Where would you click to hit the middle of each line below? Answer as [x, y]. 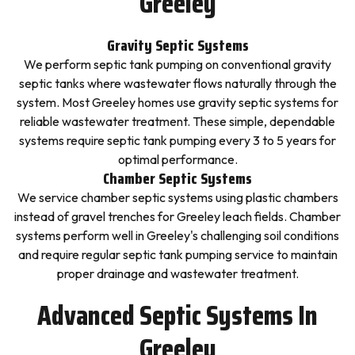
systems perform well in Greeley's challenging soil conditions [177, 235]
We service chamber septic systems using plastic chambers [177, 197]
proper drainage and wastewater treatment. [177, 273]
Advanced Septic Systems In [177, 315]
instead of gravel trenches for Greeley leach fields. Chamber [177, 216]
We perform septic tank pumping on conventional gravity [177, 64]
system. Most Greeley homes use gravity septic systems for [177, 102]
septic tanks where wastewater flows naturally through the [177, 83]
